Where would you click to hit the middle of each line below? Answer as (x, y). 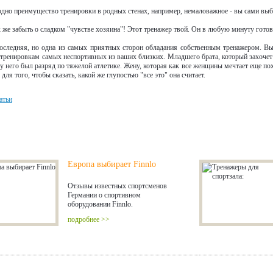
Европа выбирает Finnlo (112, 164)
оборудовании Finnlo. (100, 204)
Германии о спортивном (104, 195)
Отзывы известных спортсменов (117, 186)
